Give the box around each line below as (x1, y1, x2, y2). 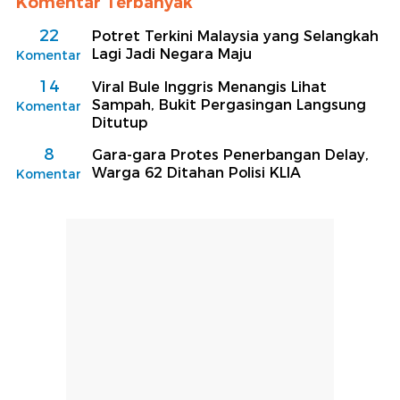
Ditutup (92, 113, 147, 131)
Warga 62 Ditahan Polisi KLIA (92, 163, 301, 181)
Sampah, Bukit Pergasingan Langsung (92, 96, 366, 113)
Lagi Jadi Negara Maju (92, 45, 252, 62)
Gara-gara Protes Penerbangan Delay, (92, 146, 369, 163)
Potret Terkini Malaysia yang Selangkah (92, 27, 379, 45)
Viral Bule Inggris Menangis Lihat (92, 78, 327, 96)
